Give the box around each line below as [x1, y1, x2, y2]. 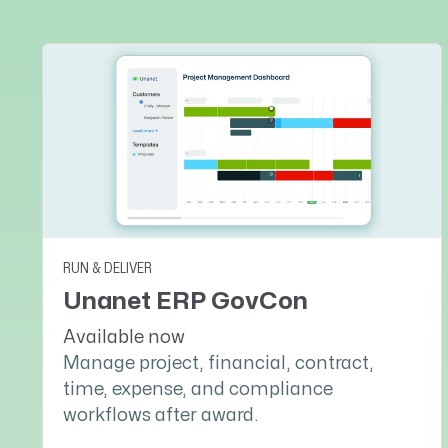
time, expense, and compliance [63, 380, 333, 398]
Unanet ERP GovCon [63, 289, 308, 313]
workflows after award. [63, 406, 259, 424]
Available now [63, 328, 185, 346]
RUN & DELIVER [63, 261, 152, 275]
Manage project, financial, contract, [63, 354, 374, 372]
